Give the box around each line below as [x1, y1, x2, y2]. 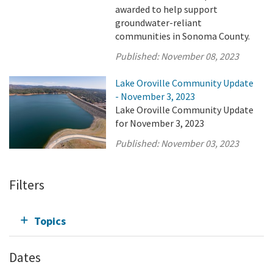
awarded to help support [115, 3, 218, 15]
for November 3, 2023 [115, 117, 205, 129]
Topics [34, 214, 66, 228]
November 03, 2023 [161, 137, 239, 149]
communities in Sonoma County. [115, 30, 250, 42]
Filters [9, 176, 44, 193]
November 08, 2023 [161, 50, 239, 62]
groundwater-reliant [115, 16, 202, 29]
